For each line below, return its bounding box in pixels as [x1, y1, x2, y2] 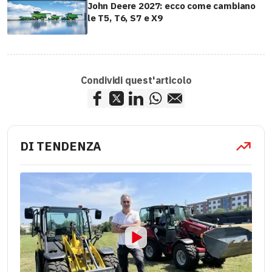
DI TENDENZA [20, 138, 102, 155]
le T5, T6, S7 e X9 [87, 12, 163, 24]
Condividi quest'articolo [80, 74, 192, 87]
